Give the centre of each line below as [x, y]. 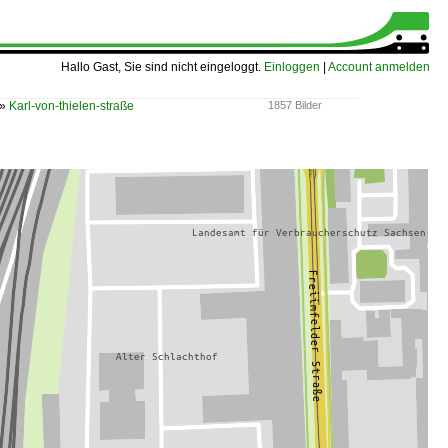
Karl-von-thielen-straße [71, 106]
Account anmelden [379, 67]
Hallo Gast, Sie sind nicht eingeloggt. [162, 67]
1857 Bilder [295, 105]
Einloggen [292, 67]
